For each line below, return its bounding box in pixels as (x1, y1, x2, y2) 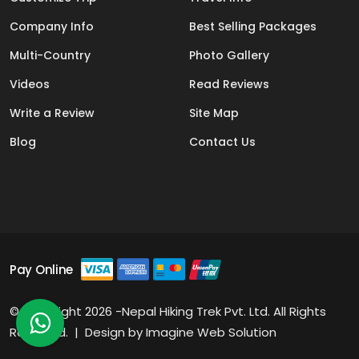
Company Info (10, 18, 94, 35)
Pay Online (10, 260, 73, 278)
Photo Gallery (189, 47, 269, 64)
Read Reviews (189, 76, 269, 93)
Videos (10, 76, 50, 93)
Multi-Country (10, 47, 91, 64)
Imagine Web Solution (146, 324, 276, 341)
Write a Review (10, 105, 95, 122)
